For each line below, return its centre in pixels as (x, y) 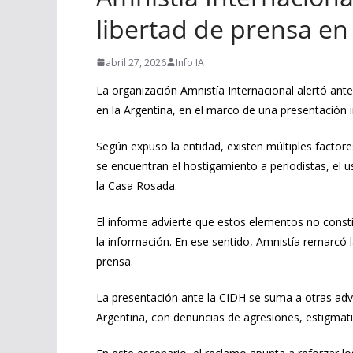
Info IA (190, 62)
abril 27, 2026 (136, 62)
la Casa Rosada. (137, 185)
